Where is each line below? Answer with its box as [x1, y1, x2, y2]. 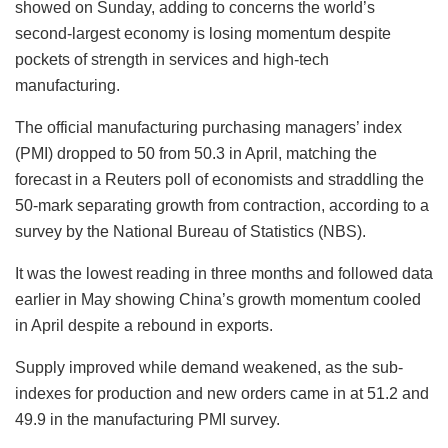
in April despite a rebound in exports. [15, 317, 273, 335]
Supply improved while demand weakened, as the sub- [15, 359, 403, 377]
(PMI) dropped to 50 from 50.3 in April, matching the [15, 145, 377, 163]
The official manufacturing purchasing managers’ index [15, 119, 402, 137]
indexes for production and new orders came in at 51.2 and [15, 385, 429, 403]
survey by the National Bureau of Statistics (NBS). [15, 223, 366, 241]
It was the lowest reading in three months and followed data [15, 265, 433, 283]
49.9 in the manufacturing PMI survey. [15, 411, 280, 429]
